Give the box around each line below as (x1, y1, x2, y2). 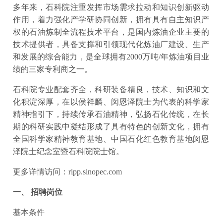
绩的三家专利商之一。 (13, 65, 92, 73)
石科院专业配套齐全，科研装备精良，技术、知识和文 (13, 85, 209, 94)
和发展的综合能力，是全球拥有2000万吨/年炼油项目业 (13, 53, 209, 61)
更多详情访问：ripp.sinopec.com (13, 167, 122, 176)
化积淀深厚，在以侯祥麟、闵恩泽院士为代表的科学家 (13, 98, 209, 106)
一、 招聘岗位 (13, 188, 62, 196)
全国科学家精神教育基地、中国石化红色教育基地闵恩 (13, 135, 209, 143)
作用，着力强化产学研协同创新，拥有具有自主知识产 (13, 15, 209, 24)
